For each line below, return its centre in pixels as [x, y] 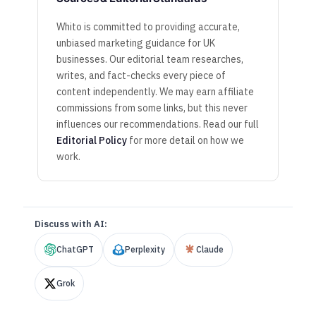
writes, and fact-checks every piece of [141, 75]
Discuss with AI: [71, 224]
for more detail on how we [186, 140]
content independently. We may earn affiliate [156, 91]
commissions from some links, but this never [152, 108]
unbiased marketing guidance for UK [136, 43]
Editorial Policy [92, 140]
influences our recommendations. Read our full [158, 124]
